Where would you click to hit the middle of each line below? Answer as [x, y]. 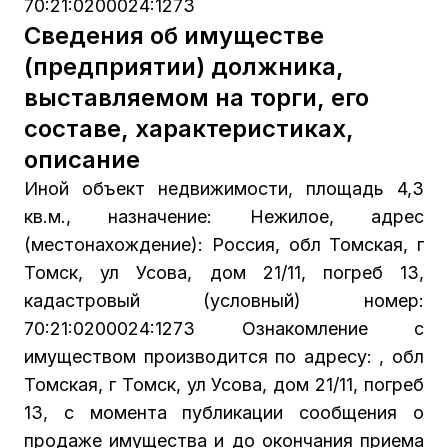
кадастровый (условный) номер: [224, 300]
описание [81, 159]
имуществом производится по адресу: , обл [224, 356]
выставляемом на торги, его [196, 97]
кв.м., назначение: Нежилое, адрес [224, 216]
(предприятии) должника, [183, 66]
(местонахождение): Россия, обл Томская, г [224, 244]
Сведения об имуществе [173, 35]
